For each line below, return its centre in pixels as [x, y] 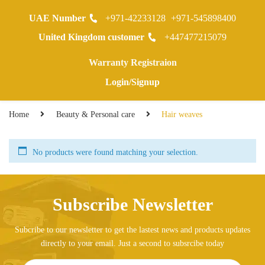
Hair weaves [182, 114]
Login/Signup [132, 82]
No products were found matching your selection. [115, 152]
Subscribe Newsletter [132, 204]
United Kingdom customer [92, 37]
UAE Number [57, 18]
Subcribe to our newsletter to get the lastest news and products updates [132, 230]
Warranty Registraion [132, 62]
